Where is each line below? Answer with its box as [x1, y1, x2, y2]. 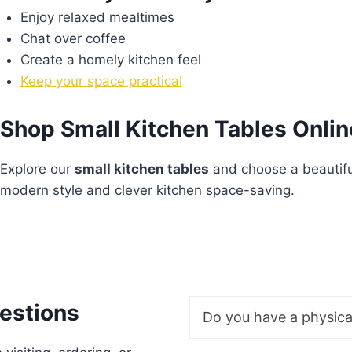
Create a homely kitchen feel [20, 52, 201, 68]
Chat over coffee [20, 31, 126, 47]
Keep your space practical [20, 73, 182, 90]
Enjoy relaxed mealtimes [20, 9, 174, 26]
